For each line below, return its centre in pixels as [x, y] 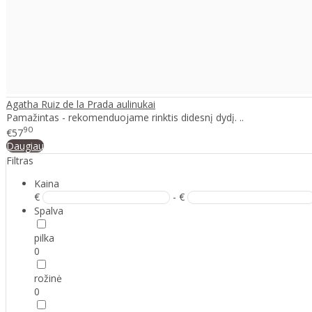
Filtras [20, 161]
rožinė [48, 279]
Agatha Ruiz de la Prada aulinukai [81, 104]
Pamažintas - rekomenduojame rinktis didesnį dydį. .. [125, 118]
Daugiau [25, 146]
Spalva [49, 211]
